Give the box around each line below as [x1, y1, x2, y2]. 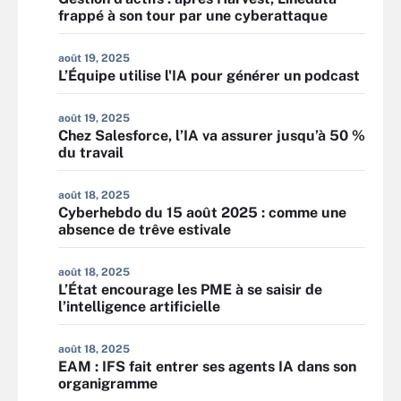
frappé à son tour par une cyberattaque [58, 7, 328, 24]
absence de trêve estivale [58, 221, 231, 238]
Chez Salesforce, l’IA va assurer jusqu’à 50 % [58, 127, 365, 144]
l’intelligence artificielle [58, 298, 220, 315]
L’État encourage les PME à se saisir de [58, 281, 322, 298]
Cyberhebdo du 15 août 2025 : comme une [58, 204, 346, 221]
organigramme [58, 375, 158, 392]
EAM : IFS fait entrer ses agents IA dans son [58, 358, 356, 375]
